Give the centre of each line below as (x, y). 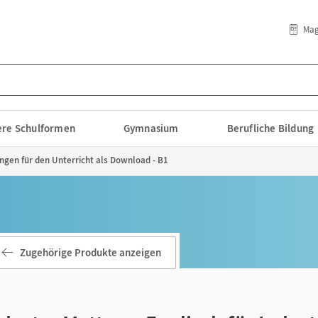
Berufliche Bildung (270, 128)
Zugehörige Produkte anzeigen (91, 252)
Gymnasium (151, 128)
